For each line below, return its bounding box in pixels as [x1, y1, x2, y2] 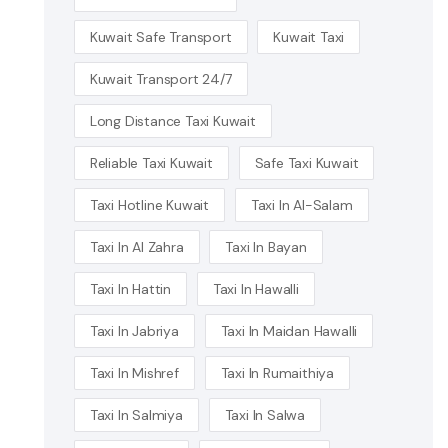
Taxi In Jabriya [89, 322, 179, 340]
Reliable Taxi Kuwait [89, 154, 213, 172]
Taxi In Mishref [89, 364, 179, 382]
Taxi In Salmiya [89, 406, 183, 424]
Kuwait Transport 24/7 [89, 70, 232, 88]
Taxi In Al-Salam [250, 196, 353, 214]
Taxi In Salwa [224, 406, 306, 424]
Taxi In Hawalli [212, 280, 299, 298]
